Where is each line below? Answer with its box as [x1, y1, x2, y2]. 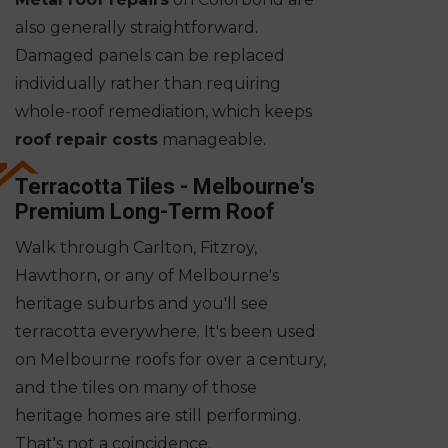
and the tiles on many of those [15, 378, 257, 398]
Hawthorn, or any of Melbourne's [15, 266, 279, 286]
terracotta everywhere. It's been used [15, 322, 316, 342]
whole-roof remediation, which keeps [15, 102, 312, 122]
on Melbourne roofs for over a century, [15, 350, 326, 370]
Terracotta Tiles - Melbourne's [15, 174, 315, 200]
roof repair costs [15, 130, 158, 150]
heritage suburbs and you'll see [15, 294, 268, 314]
